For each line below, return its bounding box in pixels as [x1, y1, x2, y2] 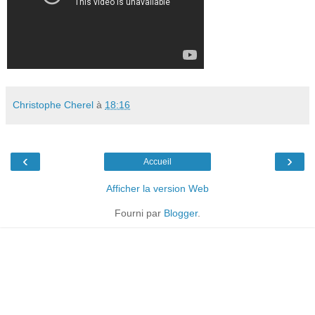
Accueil [143, 156, 172, 167]
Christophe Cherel [13, 98, 94, 110]
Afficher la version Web [106, 182, 209, 194]
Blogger [164, 207, 198, 219]
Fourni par [115, 207, 164, 219]
